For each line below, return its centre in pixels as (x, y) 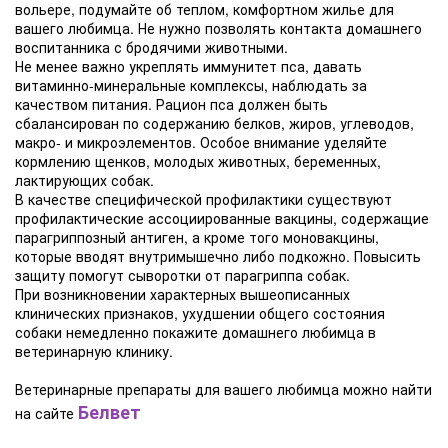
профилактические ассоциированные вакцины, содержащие (222, 218)
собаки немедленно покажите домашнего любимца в (195, 332)
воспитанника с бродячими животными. (151, 47)
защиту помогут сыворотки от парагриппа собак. (182, 275)
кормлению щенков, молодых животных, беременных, (198, 161)
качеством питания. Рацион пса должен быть (171, 104)
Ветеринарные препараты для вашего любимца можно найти (223, 389)
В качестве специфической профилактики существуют (203, 199)
